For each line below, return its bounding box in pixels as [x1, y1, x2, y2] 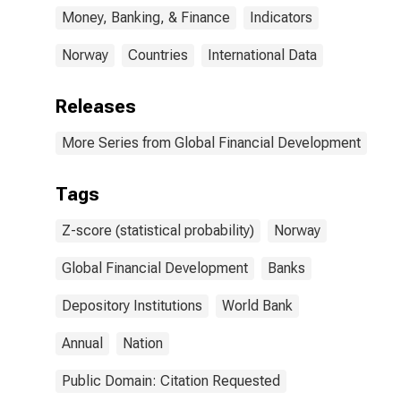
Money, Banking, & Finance [62, 9, 230, 26]
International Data [208, 47, 317, 64]
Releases [55, 96, 136, 117]
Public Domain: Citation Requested [62, 372, 280, 389]
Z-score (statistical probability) [62, 222, 254, 239]
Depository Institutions [62, 297, 202, 314]
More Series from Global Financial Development [62, 134, 361, 151]
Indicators [250, 9, 312, 26]
